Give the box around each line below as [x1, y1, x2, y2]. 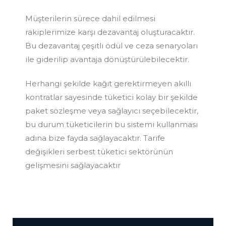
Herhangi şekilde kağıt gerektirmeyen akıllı [25, 78, 191, 88]
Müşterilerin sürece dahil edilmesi [25, 13, 155, 23]
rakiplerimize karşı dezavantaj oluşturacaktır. [25, 27, 195, 37]
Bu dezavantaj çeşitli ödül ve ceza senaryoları [25, 40, 198, 50]
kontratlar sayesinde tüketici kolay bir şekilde [25, 92, 198, 102]
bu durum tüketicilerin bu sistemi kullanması [25, 119, 198, 129]
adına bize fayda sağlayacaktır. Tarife [25, 133, 165, 143]
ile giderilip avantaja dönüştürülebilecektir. [25, 54, 189, 64]
